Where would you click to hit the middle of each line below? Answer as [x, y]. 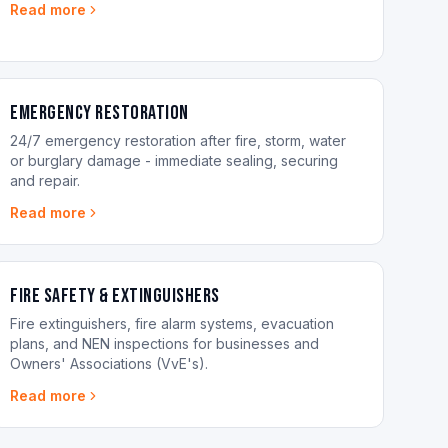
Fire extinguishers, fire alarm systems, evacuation [172, 323]
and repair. [45, 180]
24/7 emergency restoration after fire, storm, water [178, 140]
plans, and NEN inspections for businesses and [165, 343]
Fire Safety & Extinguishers [115, 296]
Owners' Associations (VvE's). [109, 363]
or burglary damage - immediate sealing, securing [174, 160]
